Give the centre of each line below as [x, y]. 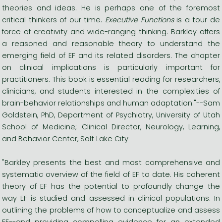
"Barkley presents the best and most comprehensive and [111, 162]
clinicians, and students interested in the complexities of [111, 91]
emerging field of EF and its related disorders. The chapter [111, 55]
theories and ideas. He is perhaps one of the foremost [111, 8]
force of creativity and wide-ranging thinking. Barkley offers [111, 31]
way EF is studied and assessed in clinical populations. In [111, 198]
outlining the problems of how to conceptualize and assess [111, 210]
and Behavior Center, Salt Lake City [65, 139]
